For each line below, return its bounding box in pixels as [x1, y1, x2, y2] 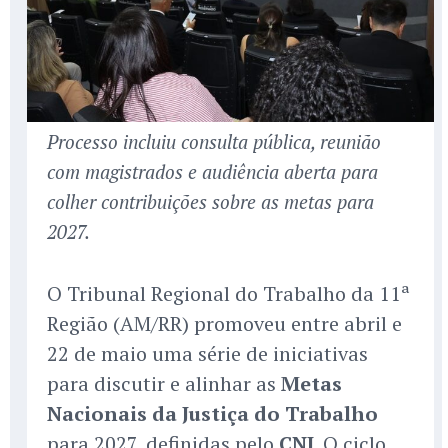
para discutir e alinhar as [47, 370, 281, 398]
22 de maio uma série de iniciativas [47, 340, 368, 368]
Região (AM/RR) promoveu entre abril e [47, 310, 402, 338]
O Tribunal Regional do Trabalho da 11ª [47, 280, 410, 308]
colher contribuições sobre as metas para [47, 189, 374, 215]
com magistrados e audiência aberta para [47, 159, 378, 185]
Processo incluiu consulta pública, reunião [47, 129, 381, 155]
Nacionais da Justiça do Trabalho [47, 400, 378, 428]
